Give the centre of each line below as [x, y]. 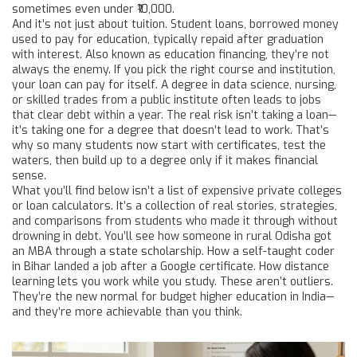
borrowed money [294, 24]
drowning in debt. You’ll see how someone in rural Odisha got [172, 236]
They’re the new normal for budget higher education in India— [173, 297]
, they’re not [297, 55]
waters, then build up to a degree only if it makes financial [165, 161]
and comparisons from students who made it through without [175, 221]
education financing [215, 55]
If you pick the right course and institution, [223, 70]
